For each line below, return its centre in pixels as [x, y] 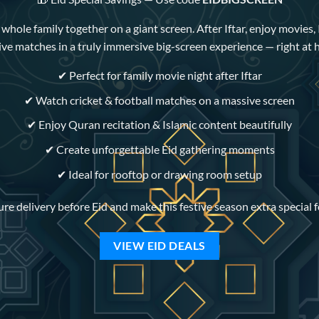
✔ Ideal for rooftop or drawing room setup [159, 174]
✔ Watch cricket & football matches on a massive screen [159, 100]
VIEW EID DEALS [159, 246]
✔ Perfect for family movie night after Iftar [159, 75]
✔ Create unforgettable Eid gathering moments [159, 149]
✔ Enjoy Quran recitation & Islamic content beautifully [159, 125]
